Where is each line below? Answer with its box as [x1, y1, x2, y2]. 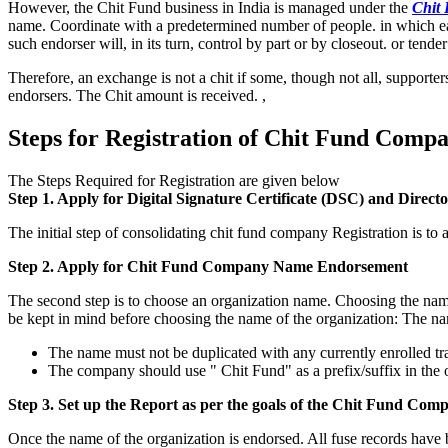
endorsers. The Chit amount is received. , [8, 86, 266, 104]
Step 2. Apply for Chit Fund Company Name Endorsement [8, 257, 408, 275]
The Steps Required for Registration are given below [8, 171, 340, 189]
